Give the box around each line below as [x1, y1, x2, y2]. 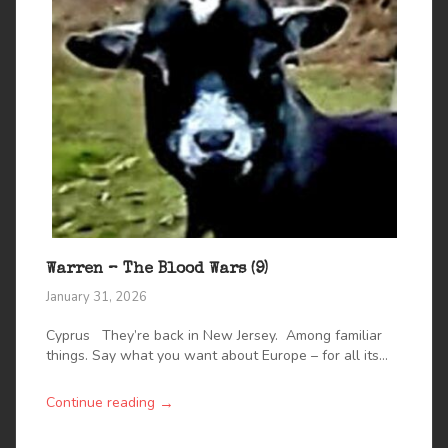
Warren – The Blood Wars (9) [46, 262, 268, 279]
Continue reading [46, 393, 155, 413]
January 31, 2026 [46, 288, 147, 307]
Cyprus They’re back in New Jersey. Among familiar [46, 326, 382, 346]
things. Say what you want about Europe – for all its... [46, 346, 388, 366]
